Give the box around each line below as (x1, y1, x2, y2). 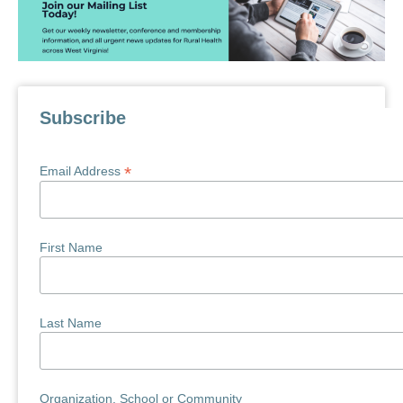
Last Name (40, 316, 103, 330)
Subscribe (40, 108, 127, 129)
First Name (40, 240, 103, 255)
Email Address (40, 164, 125, 179)
